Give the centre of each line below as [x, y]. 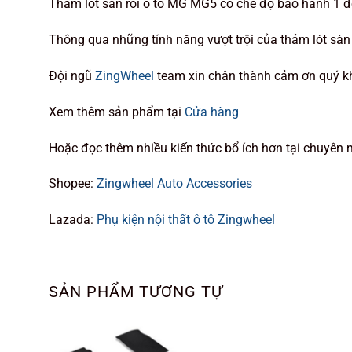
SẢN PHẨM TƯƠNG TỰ [136, 291]
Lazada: [73, 220]
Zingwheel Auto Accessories [174, 184]
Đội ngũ [72, 76]
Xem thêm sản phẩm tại [117, 112]
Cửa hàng [212, 112]
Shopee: [73, 184]
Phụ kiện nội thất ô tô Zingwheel [186, 220]
